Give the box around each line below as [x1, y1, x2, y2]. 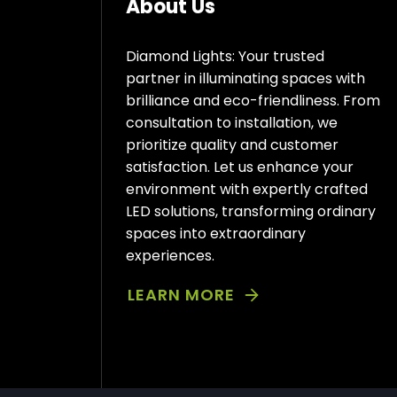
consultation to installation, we [126, 112, 338, 133]
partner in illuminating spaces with [126, 67, 365, 89]
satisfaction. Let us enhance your [126, 156, 354, 177]
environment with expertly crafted [126, 178, 368, 199]
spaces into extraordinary [126, 222, 306, 244]
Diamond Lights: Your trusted [126, 45, 324, 66]
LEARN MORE [128, 283, 235, 306]
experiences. [126, 245, 214, 266]
